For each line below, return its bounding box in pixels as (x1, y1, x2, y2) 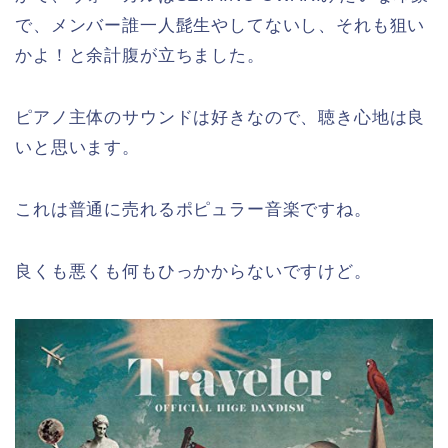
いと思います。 (15, 137, 140, 157)
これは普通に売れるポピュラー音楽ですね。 (15, 199, 372, 219)
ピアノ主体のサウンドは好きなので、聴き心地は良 (15, 107, 426, 127)
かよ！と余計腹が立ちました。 (15, 45, 265, 65)
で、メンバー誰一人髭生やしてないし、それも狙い (15, 15, 426, 35)
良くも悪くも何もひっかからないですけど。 (15, 261, 372, 281)
